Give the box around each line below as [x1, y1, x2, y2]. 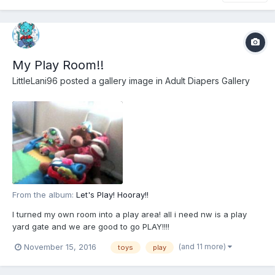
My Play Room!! [12, 58, 104, 73]
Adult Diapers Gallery [165, 76, 250, 87]
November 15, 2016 [24, 242, 96, 252]
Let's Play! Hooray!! [76, 189, 149, 199]
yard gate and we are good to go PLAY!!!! [12, 221, 169, 231]
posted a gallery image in [58, 76, 165, 87]
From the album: [12, 189, 76, 199]
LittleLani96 [12, 76, 58, 87]
